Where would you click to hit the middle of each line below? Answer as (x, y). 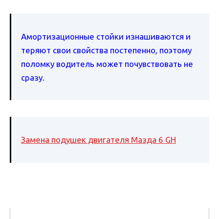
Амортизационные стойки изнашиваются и (106, 36)
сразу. (33, 77)
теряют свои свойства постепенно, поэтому (106, 50)
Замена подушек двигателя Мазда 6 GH (99, 140)
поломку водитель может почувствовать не (107, 64)
